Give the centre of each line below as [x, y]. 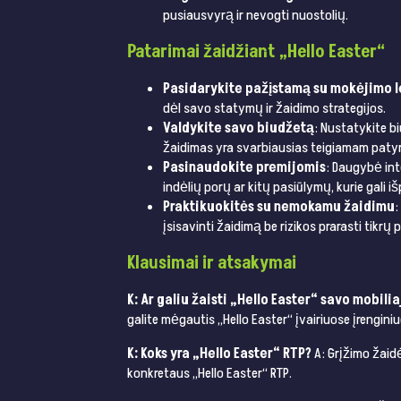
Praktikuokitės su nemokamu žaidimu [279, 207]
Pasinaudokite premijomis [244, 168]
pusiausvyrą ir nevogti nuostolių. [256, 16]
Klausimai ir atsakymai [212, 264]
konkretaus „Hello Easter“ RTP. [209, 374]
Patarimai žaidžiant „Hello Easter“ [256, 52]
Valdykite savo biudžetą [239, 128]
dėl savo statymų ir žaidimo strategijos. [274, 109]
